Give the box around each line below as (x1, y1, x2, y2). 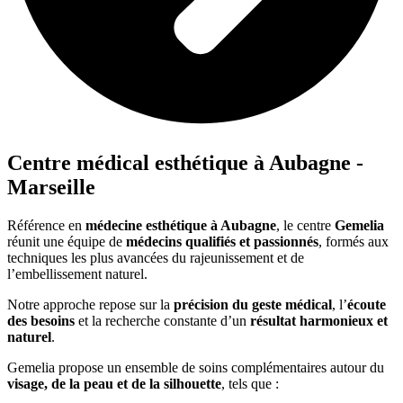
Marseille (7, 175, 95, 199)
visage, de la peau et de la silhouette (7, 375, 221, 391)
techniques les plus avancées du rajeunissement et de (7, 249, 304, 265)
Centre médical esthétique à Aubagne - (7, 150, 363, 175)
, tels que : (221, 375, 279, 391)
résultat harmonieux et (250, 312, 388, 328)
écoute (347, 296, 386, 312)
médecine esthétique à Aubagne (85, 217, 276, 233)
